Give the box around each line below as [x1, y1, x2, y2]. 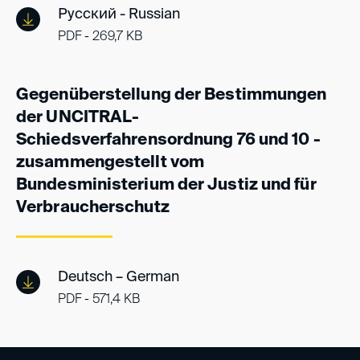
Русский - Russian [58, 6, 180, 22]
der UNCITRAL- [16, 109, 140, 126]
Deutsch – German [58, 269, 179, 284]
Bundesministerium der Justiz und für [16, 177, 317, 194]
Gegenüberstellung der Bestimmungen [16, 87, 327, 104]
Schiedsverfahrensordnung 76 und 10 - [16, 132, 321, 149]
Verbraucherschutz [16, 199, 170, 216]
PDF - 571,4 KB [58, 292, 140, 306]
